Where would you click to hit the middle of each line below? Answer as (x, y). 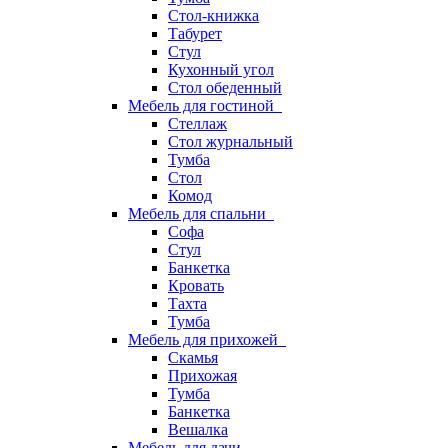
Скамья (193, 357)
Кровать (196, 285)
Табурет (195, 33)
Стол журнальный (230, 141)
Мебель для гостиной (205, 105)
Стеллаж (197, 123)
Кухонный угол (221, 69)
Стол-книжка (213, 15)
